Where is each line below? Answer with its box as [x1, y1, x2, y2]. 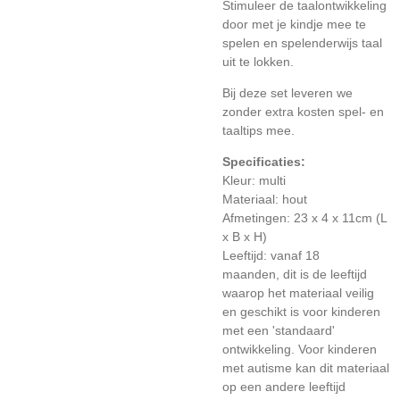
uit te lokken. [222, 54, 294, 69]
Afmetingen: [222, 211, 294, 225]
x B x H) [222, 229, 267, 244]
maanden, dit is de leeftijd [222, 267, 367, 281]
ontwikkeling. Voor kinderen [222, 342, 377, 356]
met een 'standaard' [222, 323, 335, 337]
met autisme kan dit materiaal [222, 361, 389, 375]
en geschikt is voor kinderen [222, 304, 380, 319]
